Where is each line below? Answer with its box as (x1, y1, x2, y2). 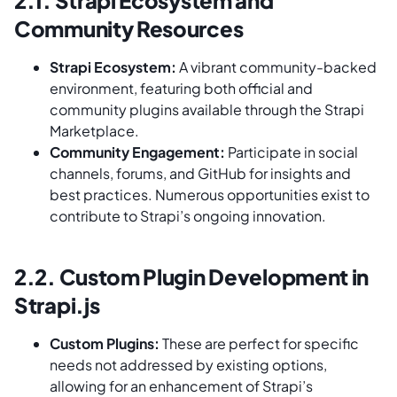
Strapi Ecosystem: (50, 57, 176, 76)
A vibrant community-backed (176, 57, 377, 76)
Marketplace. (50, 121, 139, 140)
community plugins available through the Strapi (50, 99, 364, 119)
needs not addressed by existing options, (50, 354, 327, 374)
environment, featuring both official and (50, 78, 313, 97)
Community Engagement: (50, 142, 225, 161)
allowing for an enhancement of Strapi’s (50, 376, 313, 395)
